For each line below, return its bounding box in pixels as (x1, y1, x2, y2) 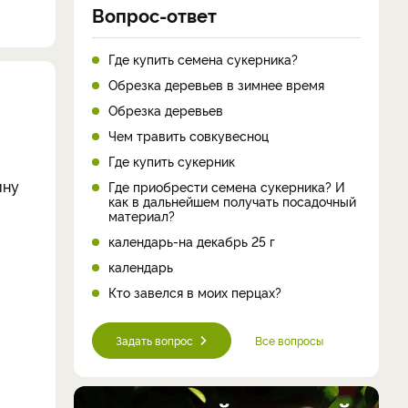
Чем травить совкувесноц (108, 126, 269, 144)
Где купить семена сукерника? (108, 49, 298, 67)
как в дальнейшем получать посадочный (108, 191, 356, 209)
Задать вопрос (116, 331, 193, 348)
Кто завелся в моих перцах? (108, 282, 281, 301)
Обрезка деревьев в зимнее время (108, 75, 324, 93)
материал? (108, 206, 175, 224)
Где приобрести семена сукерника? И (108, 177, 345, 195)
